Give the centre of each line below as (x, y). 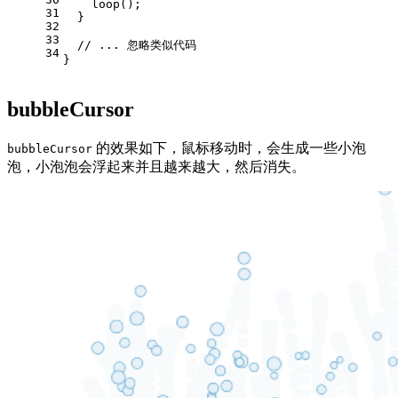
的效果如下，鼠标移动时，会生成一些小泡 (229, 148)
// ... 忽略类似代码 (137, 44)
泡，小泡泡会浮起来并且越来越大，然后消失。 (156, 167)
